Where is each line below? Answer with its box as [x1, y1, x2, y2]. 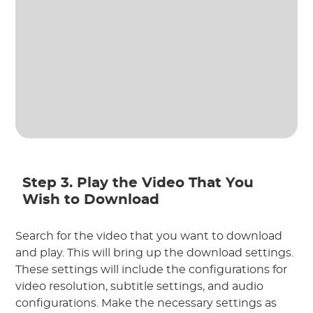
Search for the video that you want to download [15, 230, 283, 242]
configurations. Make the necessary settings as [15, 297, 277, 309]
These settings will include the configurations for [15, 263, 288, 275]
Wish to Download [22, 192, 160, 207]
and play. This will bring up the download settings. [15, 247, 294, 259]
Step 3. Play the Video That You [22, 175, 254, 190]
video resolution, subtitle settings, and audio [15, 280, 264, 292]
